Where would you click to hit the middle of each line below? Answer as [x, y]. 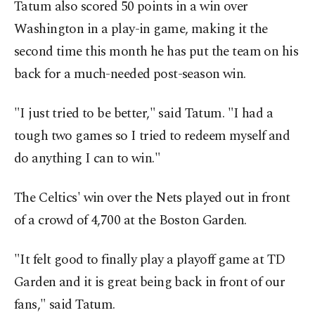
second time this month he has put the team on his [156, 52]
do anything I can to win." [88, 159]
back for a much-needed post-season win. [130, 75]
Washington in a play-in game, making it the [141, 30]
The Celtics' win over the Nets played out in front [152, 198]
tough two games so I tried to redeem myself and [152, 136]
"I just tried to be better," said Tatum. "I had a [144, 114]
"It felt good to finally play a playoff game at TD [150, 260]
